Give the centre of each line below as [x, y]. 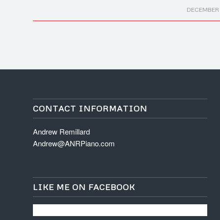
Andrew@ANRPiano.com [74, 143]
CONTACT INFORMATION [90, 109]
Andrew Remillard [61, 132]
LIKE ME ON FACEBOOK [84, 187]
